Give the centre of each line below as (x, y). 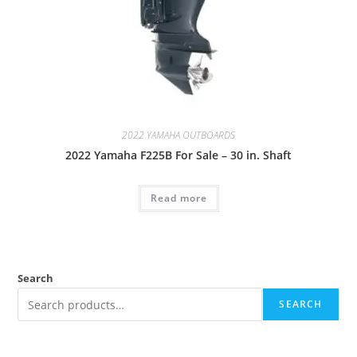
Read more (178, 198)
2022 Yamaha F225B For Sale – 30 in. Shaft (178, 155)
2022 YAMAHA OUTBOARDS (178, 135)
